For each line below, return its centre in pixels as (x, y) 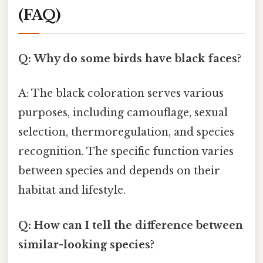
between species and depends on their (119, 171)
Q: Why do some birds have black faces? (130, 59)
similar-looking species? (86, 245)
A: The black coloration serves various (121, 94)
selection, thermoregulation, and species (126, 132)
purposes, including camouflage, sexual (123, 113)
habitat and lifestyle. (72, 190)
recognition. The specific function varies (126, 152)
